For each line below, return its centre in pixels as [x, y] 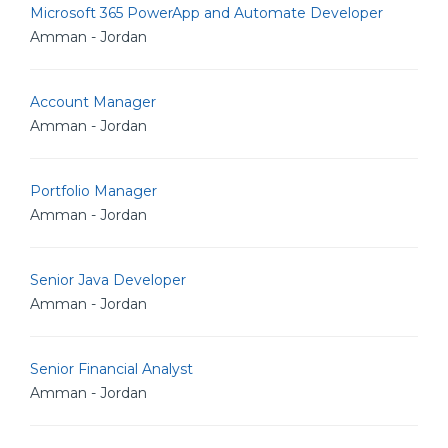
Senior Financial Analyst [111, 369]
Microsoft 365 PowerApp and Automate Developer [206, 13]
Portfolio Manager [93, 191]
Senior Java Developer [108, 280]
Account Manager [93, 102]
